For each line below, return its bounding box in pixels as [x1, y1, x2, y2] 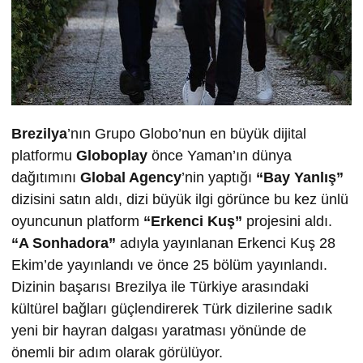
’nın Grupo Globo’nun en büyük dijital [67, 126, 306, 142]
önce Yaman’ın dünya [147, 147, 292, 164]
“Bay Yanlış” [256, 169, 344, 186]
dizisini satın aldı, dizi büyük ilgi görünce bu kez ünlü [11, 191, 348, 207]
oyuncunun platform [11, 213, 143, 229]
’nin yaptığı [181, 169, 256, 186]
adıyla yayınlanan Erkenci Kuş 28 [116, 235, 335, 251]
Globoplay [76, 147, 147, 164]
